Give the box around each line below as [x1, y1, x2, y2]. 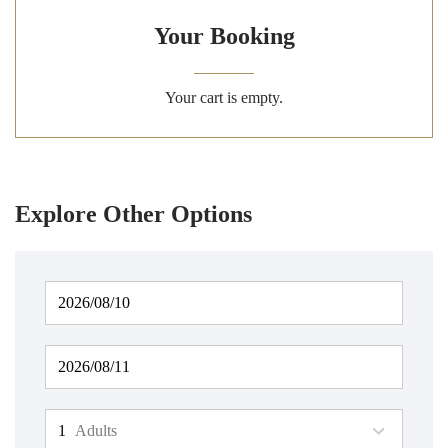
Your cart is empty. [165, 89, 283, 106]
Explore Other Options [15, 201, 252, 227]
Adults [75, 422, 117, 439]
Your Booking [153, 23, 295, 49]
